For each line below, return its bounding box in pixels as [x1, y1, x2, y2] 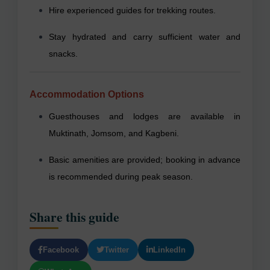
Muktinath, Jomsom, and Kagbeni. [49, 128, 179, 138]
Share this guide [30, 207, 119, 226]
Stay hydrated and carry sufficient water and [49, 31, 240, 42]
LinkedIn [152, 245, 186, 254]
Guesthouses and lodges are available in [49, 111, 240, 121]
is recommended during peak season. [49, 171, 193, 181]
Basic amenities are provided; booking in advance [49, 154, 240, 165]
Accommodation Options [30, 89, 144, 99]
